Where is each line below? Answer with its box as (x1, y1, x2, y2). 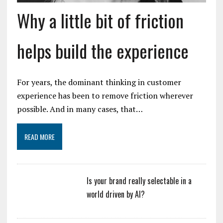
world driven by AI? (86, 188, 145, 200)
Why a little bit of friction (16, 6, 184, 33)
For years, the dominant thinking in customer (16, 76, 181, 88)
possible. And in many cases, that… (16, 103, 143, 114)
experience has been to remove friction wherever (16, 90, 193, 101)
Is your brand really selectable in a (86, 174, 192, 187)
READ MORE (24, 131, 55, 142)
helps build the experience (16, 37, 189, 64)
